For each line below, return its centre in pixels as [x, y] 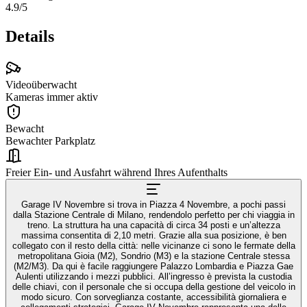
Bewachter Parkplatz [50, 140]
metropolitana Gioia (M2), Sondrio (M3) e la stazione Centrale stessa [153, 256]
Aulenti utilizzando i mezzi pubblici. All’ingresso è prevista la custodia [87, 276]
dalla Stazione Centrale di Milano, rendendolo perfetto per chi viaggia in [153, 214]
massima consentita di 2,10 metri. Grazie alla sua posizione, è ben [90, 235]
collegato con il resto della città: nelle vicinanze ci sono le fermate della [153, 245]
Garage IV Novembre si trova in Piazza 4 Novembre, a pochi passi [153, 204]
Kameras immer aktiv [52, 97]
